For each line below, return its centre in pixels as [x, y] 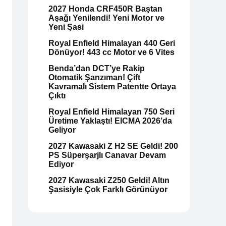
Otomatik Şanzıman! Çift [94, 78]
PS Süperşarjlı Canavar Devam [107, 155]
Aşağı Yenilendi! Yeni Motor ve [106, 18]
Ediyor [61, 164]
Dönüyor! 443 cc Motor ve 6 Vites [111, 52]
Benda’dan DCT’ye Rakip [97, 69]
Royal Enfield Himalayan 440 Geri [112, 43]
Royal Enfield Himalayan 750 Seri [111, 112]
